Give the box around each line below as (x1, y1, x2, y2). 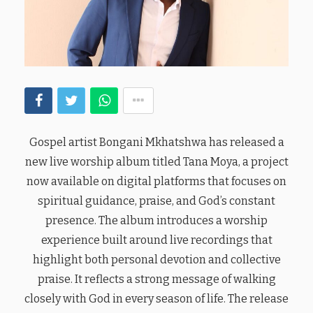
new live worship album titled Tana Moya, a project (24, 154, 289, 168)
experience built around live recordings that (41, 233, 272, 247)
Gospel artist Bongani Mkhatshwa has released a (29, 135, 284, 149)
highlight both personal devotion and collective (32, 252, 281, 266)
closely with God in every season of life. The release (24, 291, 289, 305)
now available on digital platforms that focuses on (27, 174, 286, 188)
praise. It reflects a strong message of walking (37, 272, 276, 286)
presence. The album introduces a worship (45, 213, 268, 227)
